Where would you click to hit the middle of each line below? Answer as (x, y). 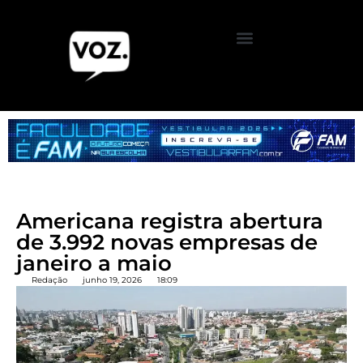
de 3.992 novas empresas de (167, 243)
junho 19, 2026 (112, 280)
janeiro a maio (94, 264)
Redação (49, 280)
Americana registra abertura (170, 222)
